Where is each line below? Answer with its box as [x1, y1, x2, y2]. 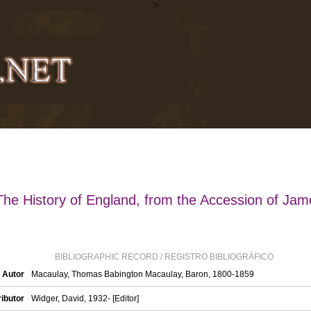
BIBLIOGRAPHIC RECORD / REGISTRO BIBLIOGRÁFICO [55, 252, 274, 262]
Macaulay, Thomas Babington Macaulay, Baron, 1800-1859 [31, 269, 254, 279]
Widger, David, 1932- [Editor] [31, 294, 139, 303]
